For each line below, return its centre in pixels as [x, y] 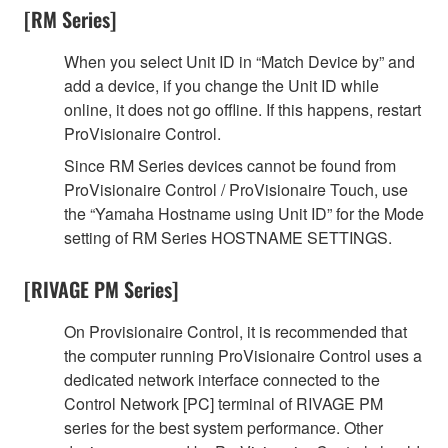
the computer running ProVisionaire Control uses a [243, 355]
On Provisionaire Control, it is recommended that [235, 331]
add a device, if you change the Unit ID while [221, 85]
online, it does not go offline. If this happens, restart [242, 109]
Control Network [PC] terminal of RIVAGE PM [223, 403]
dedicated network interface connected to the [222, 379]
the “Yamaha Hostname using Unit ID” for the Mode [244, 213]
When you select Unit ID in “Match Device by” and [239, 61]
